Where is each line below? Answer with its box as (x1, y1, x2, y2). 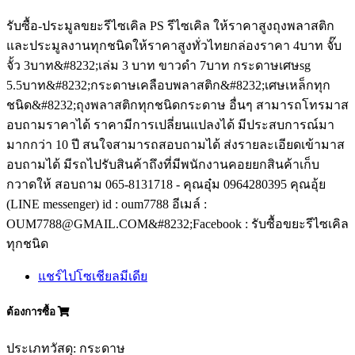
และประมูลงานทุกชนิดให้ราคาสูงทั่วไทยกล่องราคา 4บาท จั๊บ (6, 39, 342, 53)
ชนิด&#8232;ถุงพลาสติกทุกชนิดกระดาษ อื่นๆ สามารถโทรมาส (6, 98, 349, 113)
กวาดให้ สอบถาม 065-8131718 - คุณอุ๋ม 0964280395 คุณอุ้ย (6, 177, 326, 192)
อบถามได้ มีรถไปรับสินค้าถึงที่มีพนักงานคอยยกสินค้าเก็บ (6, 158, 319, 172)
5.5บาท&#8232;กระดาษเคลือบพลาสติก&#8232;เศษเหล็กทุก (6, 78, 330, 93)
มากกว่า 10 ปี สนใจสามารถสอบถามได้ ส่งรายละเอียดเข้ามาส (6, 138, 345, 152)
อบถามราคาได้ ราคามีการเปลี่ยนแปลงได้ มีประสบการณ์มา (6, 118, 334, 132)
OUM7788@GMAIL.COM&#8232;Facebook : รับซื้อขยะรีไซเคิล (6, 217, 349, 231)
